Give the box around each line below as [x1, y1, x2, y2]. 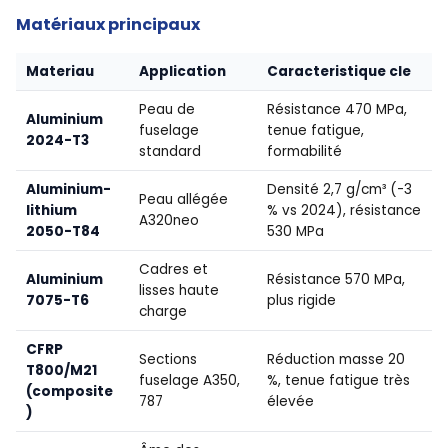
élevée [267, 392, 314, 412]
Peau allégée [139, 190, 228, 210]
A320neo [139, 211, 199, 231]
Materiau [26, 62, 94, 82]
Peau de [139, 100, 195, 120]
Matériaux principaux [16, 13, 200, 37]
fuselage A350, [139, 371, 240, 391]
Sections [139, 350, 197, 370]
